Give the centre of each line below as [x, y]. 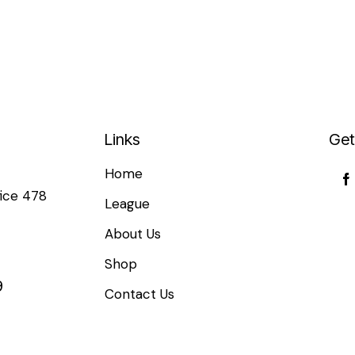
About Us [133, 233]
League [127, 203]
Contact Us [139, 294]
